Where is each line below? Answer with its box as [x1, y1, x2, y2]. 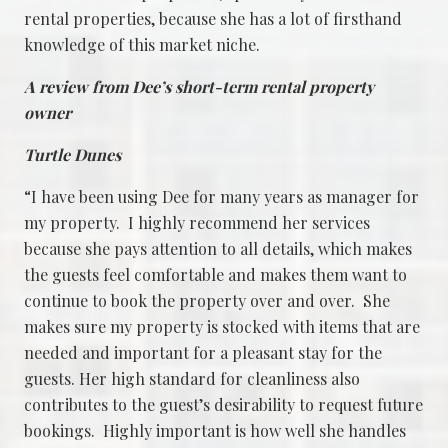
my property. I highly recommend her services [24, 211, 370, 233]
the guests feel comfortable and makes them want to [24, 263, 407, 285]
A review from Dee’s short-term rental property [24, 75, 374, 97]
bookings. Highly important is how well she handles [24, 419, 406, 441]
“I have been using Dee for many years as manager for [24, 185, 419, 207]
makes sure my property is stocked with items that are [24, 315, 420, 337]
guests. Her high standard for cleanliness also [24, 367, 360, 389]
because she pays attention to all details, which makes [24, 237, 412, 259]
